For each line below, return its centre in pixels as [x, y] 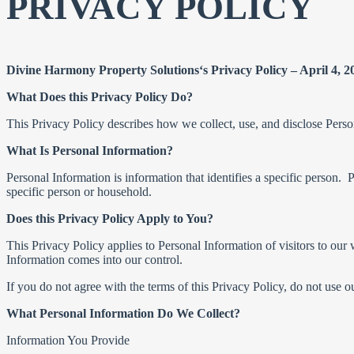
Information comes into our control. [94, 260]
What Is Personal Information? [90, 151]
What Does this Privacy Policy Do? [100, 97]
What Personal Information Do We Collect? [123, 313]
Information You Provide [68, 340]
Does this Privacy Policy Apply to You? [110, 218]
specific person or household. [82, 192]
